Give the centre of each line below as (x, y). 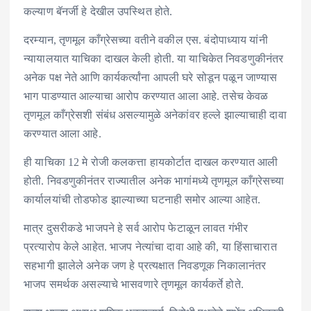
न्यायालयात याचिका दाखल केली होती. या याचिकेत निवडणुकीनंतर (154, 58)
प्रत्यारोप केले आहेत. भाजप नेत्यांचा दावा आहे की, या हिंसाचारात (150, 247)
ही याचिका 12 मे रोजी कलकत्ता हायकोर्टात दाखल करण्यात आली (151, 162)
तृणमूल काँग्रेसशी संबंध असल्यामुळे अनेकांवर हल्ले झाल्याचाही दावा (155, 115)
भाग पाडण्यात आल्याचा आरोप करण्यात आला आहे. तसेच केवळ (146, 96)
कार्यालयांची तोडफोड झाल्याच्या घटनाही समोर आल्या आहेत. (142, 199)
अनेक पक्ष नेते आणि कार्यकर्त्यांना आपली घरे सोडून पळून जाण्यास (151, 77)
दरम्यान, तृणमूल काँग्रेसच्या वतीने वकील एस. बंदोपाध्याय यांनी (146, 40)
